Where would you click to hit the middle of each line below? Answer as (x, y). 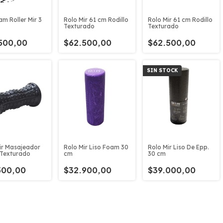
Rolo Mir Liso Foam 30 (96, 147)
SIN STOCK (162, 70)
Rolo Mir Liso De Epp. (178, 147)
